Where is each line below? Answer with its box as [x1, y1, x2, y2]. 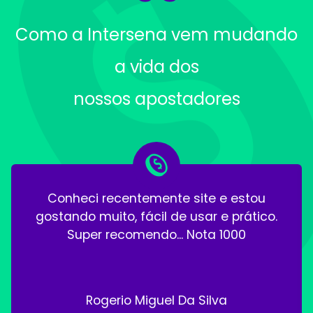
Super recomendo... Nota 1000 [67, 226, 246, 243]
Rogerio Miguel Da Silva [86, 291, 227, 309]
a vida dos [114, 54, 199, 78]
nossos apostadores [73, 87, 240, 110]
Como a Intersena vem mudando [15, 22, 298, 46]
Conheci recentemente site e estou [48, 189, 265, 207]
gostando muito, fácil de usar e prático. [36, 208, 277, 225]
